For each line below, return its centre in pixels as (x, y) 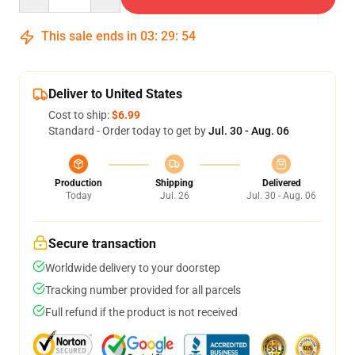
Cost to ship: (80, 115)
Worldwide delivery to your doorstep (133, 268)
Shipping (174, 183)
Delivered (281, 183)
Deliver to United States (115, 94)
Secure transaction (102, 244)
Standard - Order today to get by (128, 131)
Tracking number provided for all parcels (143, 290)
